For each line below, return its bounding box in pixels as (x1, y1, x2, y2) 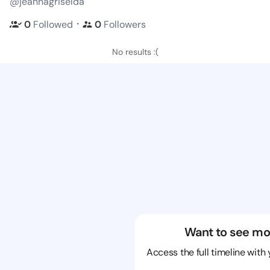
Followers (104, 17, 146, 31)
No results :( (111, 46, 159, 57)
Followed (33, 17, 73, 31)
